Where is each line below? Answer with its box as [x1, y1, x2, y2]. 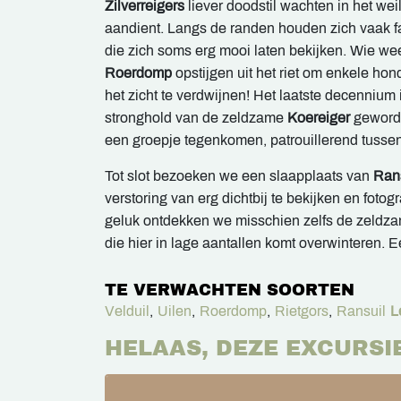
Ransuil [337, 303, 386, 319]
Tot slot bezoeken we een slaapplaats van [105, 168, 373, 183]
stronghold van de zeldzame [105, 110, 287, 125]
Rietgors [275, 303, 328, 319]
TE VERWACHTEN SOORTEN [105, 281, 354, 299]
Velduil [105, 303, 149, 319]
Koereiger [287, 110, 350, 125]
